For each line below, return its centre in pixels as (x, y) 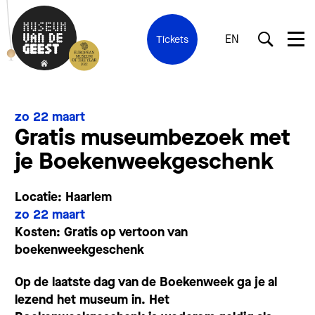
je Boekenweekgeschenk (144, 162)
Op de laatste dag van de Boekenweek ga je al (146, 282)
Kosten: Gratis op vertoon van (101, 232)
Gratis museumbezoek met (153, 138)
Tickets (172, 39)
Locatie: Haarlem (63, 197)
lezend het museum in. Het (92, 299)
